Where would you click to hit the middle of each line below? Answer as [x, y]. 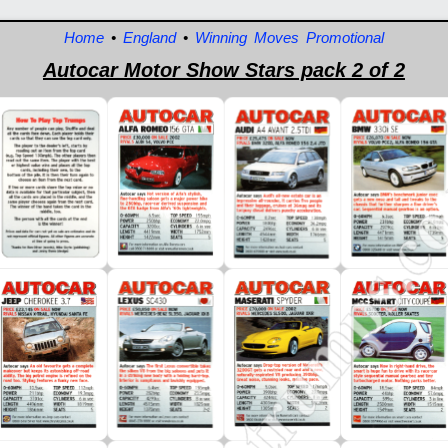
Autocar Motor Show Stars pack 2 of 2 [223, 70]
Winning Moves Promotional [289, 37]
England [149, 37]
